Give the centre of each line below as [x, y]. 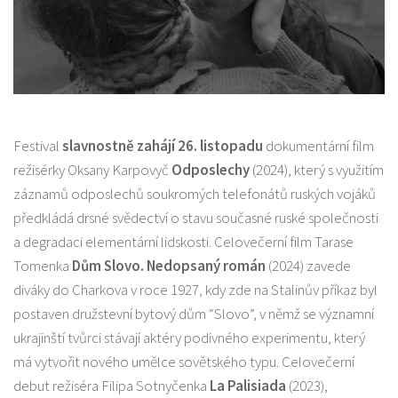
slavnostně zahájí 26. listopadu [164, 146]
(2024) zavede [308, 266]
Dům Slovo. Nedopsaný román [167, 266]
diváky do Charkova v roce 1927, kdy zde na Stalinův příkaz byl [195, 290]
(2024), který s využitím [318, 170]
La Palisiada [248, 386]
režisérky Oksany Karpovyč [92, 170]
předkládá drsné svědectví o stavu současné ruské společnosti [196, 218]
